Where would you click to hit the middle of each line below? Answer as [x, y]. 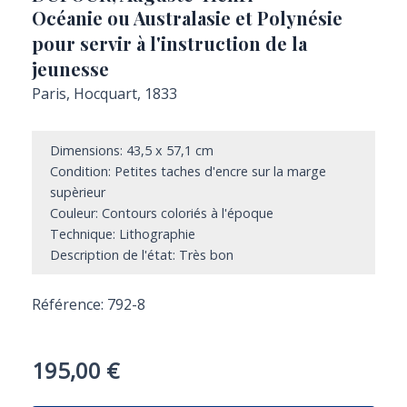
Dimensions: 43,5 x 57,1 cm [132, 150]
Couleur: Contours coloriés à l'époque [162, 213]
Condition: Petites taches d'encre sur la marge [188, 171]
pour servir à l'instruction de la [169, 43]
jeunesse [70, 69]
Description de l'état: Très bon [142, 255]
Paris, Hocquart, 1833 [104, 94]
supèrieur [78, 192]
